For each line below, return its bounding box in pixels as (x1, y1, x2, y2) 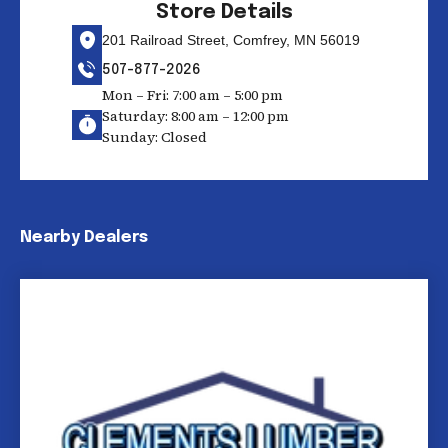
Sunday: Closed (102, 127, 207, 147)
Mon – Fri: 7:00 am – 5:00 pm (102, 85, 283, 105)
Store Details (155, 2, 293, 23)
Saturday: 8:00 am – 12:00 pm (102, 106, 289, 126)
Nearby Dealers (20, 229, 148, 246)
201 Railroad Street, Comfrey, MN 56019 (102, 31, 360, 48)
